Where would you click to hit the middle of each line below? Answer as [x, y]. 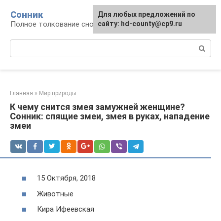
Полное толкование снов [54, 24]
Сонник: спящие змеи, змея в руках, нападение [110, 116]
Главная [21, 93]
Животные [55, 194]
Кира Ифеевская [66, 209]
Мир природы [58, 93]
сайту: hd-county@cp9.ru [140, 24]
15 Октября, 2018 [66, 178]
